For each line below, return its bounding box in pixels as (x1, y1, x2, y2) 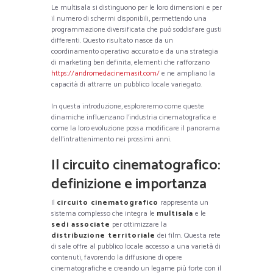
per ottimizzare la (110, 218, 167, 230)
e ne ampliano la (160, 67, 215, 79)
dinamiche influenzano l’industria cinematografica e (51, 111, 216, 123)
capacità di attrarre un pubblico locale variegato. (51, 78, 202, 90)
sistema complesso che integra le (51, 207, 157, 219)
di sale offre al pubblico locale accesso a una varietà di (51, 240, 221, 252)
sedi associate (51, 218, 110, 230)
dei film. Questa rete (155, 229, 221, 241)
